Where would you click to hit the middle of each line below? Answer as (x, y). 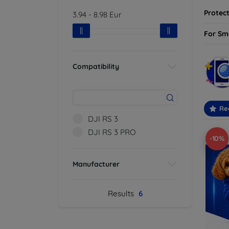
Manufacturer (96, 164)
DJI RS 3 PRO (112, 132)
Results (122, 193)
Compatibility (96, 66)
